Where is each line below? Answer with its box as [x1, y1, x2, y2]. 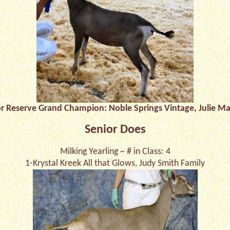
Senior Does [84, 124, 146, 136]
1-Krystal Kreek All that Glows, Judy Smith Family [25, 159, 205, 168]
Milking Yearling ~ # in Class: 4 [60, 147, 170, 157]
